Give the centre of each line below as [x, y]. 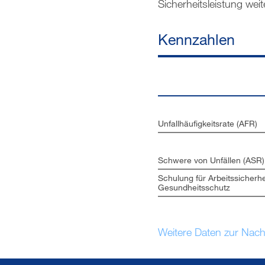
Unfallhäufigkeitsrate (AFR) [208, 123]
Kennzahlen [196, 39]
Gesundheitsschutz [194, 187]
